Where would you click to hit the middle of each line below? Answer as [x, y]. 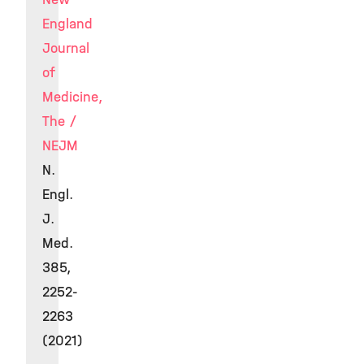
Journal [66, 48]
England [67, 24]
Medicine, [72, 97]
